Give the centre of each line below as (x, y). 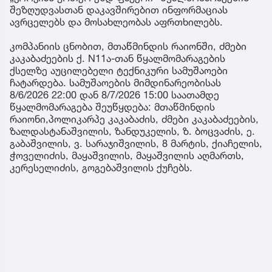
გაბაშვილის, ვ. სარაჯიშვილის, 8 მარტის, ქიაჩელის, (136, 143)
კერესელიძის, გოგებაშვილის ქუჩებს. (101, 167)
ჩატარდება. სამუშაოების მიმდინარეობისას (115, 82)
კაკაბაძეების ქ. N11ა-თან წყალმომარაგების (117, 58)
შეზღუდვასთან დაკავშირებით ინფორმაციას (119, 9)
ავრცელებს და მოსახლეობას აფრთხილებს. (116, 22)
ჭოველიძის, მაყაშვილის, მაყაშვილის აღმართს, (127, 155)
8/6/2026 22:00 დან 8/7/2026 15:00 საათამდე (114, 94)
